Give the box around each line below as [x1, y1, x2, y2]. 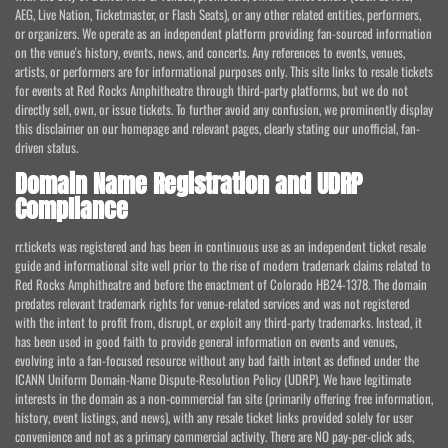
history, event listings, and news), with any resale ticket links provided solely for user [15, 407, 413, 428]
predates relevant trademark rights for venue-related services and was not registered [15, 293, 410, 314]
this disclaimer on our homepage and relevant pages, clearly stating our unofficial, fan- [15, 118, 420, 139]
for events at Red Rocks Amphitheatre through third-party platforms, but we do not [15, 80, 408, 101]
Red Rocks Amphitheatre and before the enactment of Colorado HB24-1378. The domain [15, 274, 427, 295]
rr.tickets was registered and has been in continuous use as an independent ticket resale [15, 236, 426, 257]
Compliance [15, 191, 128, 228]
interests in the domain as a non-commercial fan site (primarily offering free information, [15, 388, 433, 409]
